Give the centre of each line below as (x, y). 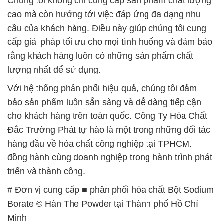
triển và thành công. (46, 171)
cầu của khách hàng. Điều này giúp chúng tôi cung (107, 28)
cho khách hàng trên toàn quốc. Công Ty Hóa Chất (107, 116)
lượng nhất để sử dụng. (54, 69)
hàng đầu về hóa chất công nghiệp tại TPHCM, (100, 143)
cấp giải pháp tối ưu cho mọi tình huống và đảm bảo (110, 42)
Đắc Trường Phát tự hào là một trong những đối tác (109, 129)
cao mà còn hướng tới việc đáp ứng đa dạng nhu (104, 14)
